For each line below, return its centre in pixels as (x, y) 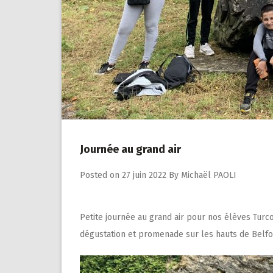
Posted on (101, 175)
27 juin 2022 (144, 175)
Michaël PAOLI (209, 175)
